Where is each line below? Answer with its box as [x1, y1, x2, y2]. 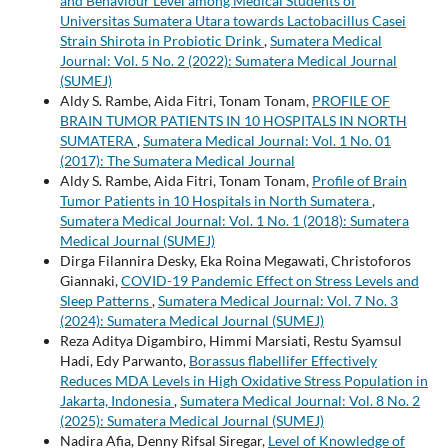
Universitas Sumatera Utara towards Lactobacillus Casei [59, 11, 406, 29]
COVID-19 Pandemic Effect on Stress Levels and [120, 271, 419, 289]
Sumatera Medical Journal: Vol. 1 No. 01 [142, 131, 391, 149]
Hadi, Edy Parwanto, [59, 351, 189, 369]
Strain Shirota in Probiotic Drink [59, 31, 264, 49]
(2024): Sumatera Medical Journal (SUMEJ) [59, 311, 324, 329]
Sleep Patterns [59, 291, 152, 309]
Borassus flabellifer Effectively [188, 351, 377, 369]
